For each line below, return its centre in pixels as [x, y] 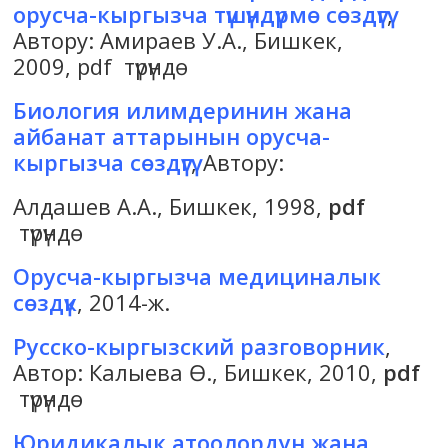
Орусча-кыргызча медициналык [197, 276]
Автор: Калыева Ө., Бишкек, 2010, [198, 372]
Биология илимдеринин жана [183, 110]
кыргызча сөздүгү [102, 162]
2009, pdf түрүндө [101, 66]
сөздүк [45, 302]
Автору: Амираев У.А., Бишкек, [178, 40]
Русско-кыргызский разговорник [199, 346]
